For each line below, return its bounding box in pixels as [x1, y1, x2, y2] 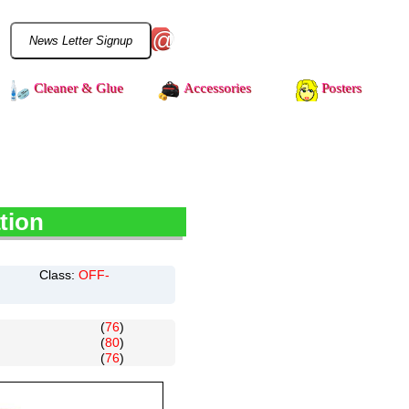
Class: [39, 267, 79, 282]
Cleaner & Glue [34, 81, 124, 97]
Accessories [184, 81, 252, 97]
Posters [321, 81, 362, 97]
